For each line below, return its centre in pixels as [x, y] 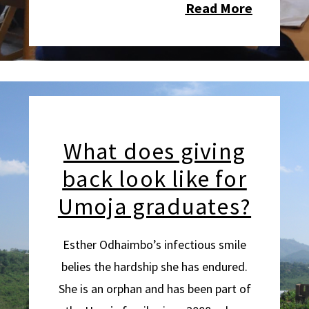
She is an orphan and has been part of [154, 289]
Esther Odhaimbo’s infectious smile [154, 245]
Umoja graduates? [154, 206]
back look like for [154, 179]
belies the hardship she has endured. [154, 267]
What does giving [154, 151]
